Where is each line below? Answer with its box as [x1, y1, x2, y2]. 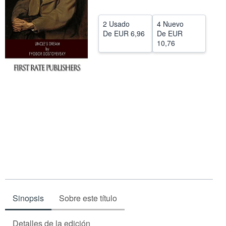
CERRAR [97, 9, 126, 19]
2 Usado [103, 19, 130, 29]
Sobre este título [59, 192, 117, 204]
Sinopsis [13, 192, 44, 204]
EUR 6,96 [114, 28, 145, 38]
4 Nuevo [156, 19, 184, 29]
